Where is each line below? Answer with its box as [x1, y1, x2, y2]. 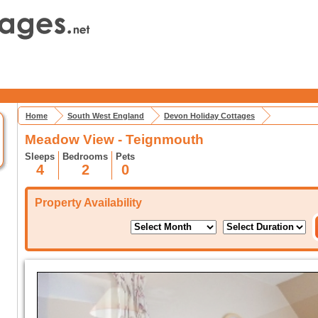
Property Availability [35, 197, 142, 209]
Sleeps [25, 151, 55, 162]
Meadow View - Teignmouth [25, 132, 204, 147]
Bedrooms [62, 151, 108, 162]
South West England [67, 111, 144, 120]
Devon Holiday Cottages [164, 111, 255, 120]
